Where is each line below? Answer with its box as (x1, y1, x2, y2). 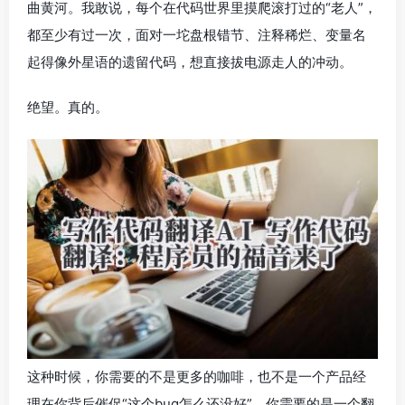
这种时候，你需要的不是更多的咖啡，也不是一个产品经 (27, 367, 366, 385)
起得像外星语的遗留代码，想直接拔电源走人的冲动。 (27, 53, 353, 71)
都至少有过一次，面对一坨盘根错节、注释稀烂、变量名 (27, 26, 366, 43)
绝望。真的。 (27, 99, 108, 116)
